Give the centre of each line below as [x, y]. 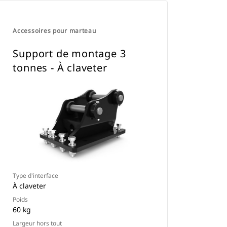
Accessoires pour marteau [54, 31]
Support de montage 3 [69, 53]
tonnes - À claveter [60, 68]
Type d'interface [36, 176]
